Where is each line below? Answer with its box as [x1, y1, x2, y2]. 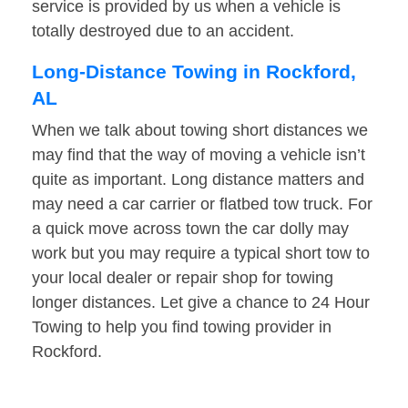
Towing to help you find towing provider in [32, 318, 331, 337]
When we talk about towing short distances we [32, 121, 368, 140]
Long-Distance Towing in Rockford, [32, 61, 356, 83]
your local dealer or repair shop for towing [32, 269, 333, 288]
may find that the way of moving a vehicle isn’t [32, 146, 365, 165]
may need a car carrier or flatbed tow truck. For [32, 195, 372, 214]
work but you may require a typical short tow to [32, 244, 370, 263]
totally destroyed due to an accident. [32, 22, 294, 41]
